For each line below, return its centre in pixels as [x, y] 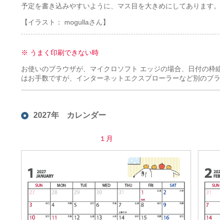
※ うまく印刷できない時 [60, 52]
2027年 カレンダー [70, 115]
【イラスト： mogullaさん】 [65, 22]
